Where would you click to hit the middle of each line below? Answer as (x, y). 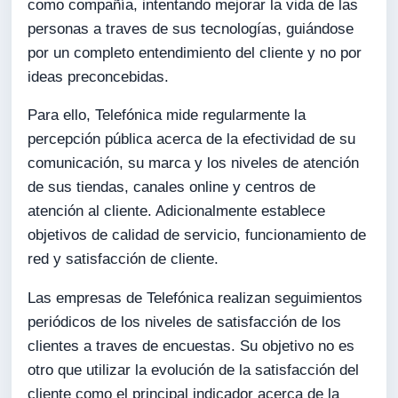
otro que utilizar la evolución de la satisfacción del (194, 370)
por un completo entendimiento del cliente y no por (195, 52)
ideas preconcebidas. (99, 76)
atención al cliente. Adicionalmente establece (177, 211)
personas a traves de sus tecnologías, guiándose (191, 28)
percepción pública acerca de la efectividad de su (192, 139)
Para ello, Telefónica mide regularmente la (167, 115)
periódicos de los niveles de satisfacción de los (185, 322)
